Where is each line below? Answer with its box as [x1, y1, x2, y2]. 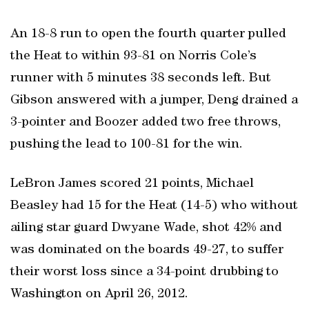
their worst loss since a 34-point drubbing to [10, 266, 279, 279]
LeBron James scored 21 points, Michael [10, 177, 254, 191]
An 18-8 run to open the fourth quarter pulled [10, 28, 286, 41]
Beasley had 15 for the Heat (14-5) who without [10, 199, 298, 213]
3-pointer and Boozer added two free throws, [10, 116, 281, 130]
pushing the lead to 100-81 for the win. [10, 138, 243, 152]
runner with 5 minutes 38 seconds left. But [10, 72, 271, 86]
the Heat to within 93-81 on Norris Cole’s [10, 50, 257, 63]
